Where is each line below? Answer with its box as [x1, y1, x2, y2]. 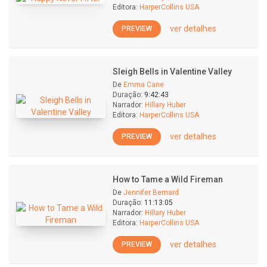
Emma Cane [123, 80, 164, 89]
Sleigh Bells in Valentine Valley [113, 67, 232, 76]
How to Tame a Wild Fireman [113, 175, 223, 184]
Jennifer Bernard [123, 188, 179, 197]
